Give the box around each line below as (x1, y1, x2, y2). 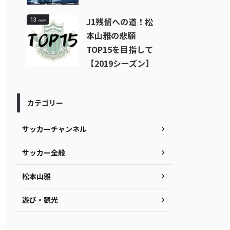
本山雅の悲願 (86, 29, 136, 42)
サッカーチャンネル (22, 124, 87, 134)
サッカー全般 (22, 147, 65, 158)
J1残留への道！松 (86, 15, 153, 28)
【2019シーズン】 (86, 57, 154, 69)
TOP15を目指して (86, 43, 153, 55)
